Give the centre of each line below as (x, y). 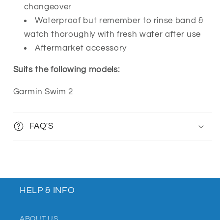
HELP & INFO (47, 190)
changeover (48, 6)
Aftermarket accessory (81, 48)
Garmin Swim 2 (43, 91)
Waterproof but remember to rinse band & (119, 20)
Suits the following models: (66, 70)
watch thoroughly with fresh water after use (113, 34)
